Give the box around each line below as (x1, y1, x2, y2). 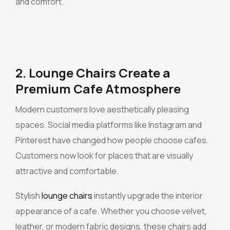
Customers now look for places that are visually (15, 150, 193, 162)
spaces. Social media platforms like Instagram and (15, 119, 202, 131)
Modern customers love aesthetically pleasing (15, 104, 189, 116)
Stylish (15, 190, 42, 202)
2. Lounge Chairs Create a (15, 64, 170, 82)
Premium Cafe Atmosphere (15, 80, 181, 98)
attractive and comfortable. (15, 165, 119, 177)
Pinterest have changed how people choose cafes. (15, 135, 208, 146)
